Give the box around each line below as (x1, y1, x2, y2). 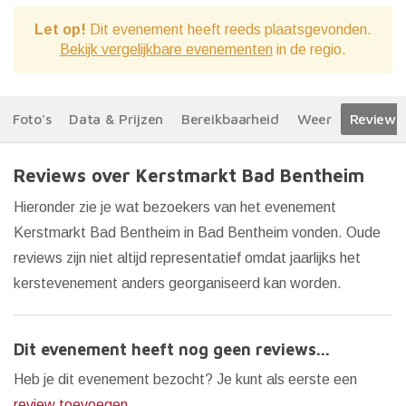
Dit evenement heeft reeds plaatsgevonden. (86, 22, 372, 37)
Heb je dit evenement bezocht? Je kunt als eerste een (14, 372, 357, 387)
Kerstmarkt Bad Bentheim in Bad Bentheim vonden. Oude (14, 225, 381, 240)
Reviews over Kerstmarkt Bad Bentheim (14, 165, 364, 186)
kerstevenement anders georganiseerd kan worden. (14, 275, 342, 291)
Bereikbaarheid (181, 111, 279, 127)
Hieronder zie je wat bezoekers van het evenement (14, 199, 336, 215)
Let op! (34, 22, 86, 37)
